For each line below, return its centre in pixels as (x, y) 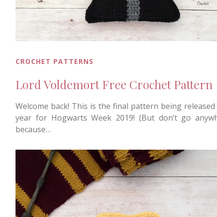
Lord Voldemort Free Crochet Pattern (114, 85)
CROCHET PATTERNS (54, 62)
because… (33, 130)
